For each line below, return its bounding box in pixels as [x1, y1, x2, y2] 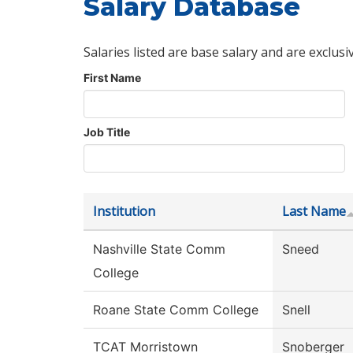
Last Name [282, 203, 346, 221]
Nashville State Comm [93, 241, 225, 258]
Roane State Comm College [93, 302, 258, 318]
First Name [84, 71, 141, 85]
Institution [93, 203, 155, 221]
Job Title [84, 125, 130, 139]
